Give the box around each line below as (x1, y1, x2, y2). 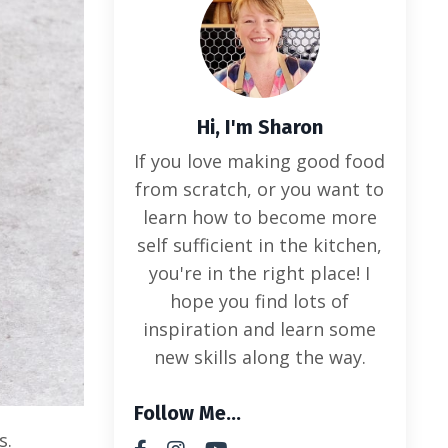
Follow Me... (133, 400, 241, 425)
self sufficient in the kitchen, (137, 232, 383, 257)
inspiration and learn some (143, 316, 377, 341)
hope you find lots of (170, 288, 350, 313)
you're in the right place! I (149, 260, 371, 285)
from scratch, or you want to (135, 176, 385, 201)
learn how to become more (142, 204, 377, 229)
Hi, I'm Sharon (196, 114, 323, 139)
